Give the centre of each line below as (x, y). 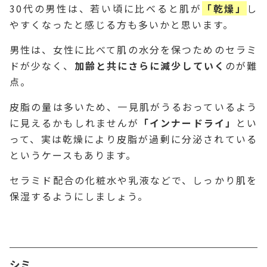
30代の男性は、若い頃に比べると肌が (106, 9)
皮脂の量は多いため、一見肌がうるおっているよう (133, 107)
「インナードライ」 (187, 123)
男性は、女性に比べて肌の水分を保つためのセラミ (133, 50)
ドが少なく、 (42, 66)
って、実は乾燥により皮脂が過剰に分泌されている (133, 139)
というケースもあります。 (73, 155)
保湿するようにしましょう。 (79, 196)
